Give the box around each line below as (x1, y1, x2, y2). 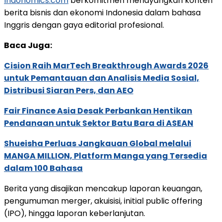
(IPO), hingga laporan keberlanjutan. (4, 208, 145, 220)
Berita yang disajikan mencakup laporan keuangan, (4, 183, 202, 195)
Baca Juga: (4, 40, 52, 52)
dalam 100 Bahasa (4, 163, 83, 174)
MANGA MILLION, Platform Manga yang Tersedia (4, 150, 207, 162)
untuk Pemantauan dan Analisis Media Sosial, (4, 72, 199, 84)
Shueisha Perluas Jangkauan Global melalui (4, 138, 191, 150)
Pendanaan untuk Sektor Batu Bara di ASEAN (4, 117, 193, 129)
